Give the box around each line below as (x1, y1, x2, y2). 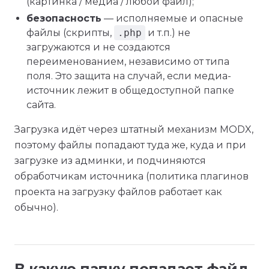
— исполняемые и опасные (101, 13, 243, 24)
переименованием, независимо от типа (26, 56, 229, 67)
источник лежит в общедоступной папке (26, 85, 234, 96)
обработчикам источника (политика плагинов (14, 171, 249, 182)
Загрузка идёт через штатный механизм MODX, (14, 124, 253, 135)
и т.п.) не (145, 27, 190, 38)
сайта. (26, 99, 56, 110)
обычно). (14, 202, 58, 213)
